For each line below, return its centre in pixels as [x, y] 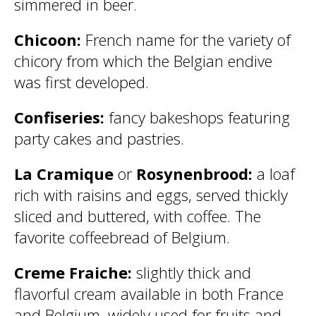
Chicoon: [50, 39]
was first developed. [81, 82]
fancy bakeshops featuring [199, 117]
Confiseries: [61, 117]
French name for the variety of [188, 39]
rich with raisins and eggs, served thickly [151, 195]
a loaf [276, 174]
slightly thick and [194, 272]
